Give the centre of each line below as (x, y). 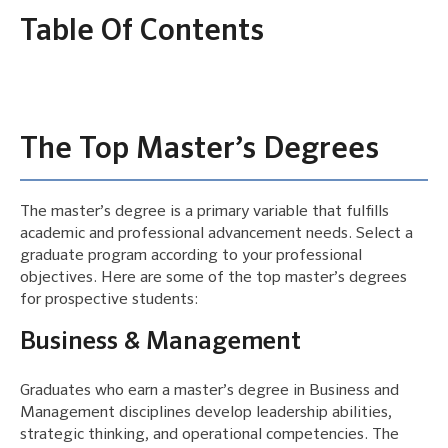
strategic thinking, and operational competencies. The (209, 435)
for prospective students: (109, 300)
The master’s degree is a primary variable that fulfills (204, 212)
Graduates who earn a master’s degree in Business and (209, 391)
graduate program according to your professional (191, 256)
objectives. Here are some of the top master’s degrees (213, 278)
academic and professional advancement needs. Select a (216, 234)
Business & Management (160, 343)
